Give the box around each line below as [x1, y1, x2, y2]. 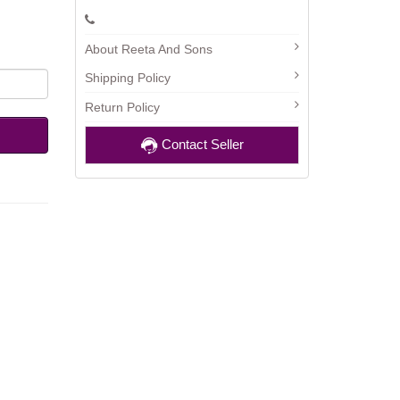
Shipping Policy [84, 71, 171, 85]
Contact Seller [157, 137, 244, 152]
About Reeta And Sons [84, 42, 212, 56]
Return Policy [84, 100, 160, 114]
